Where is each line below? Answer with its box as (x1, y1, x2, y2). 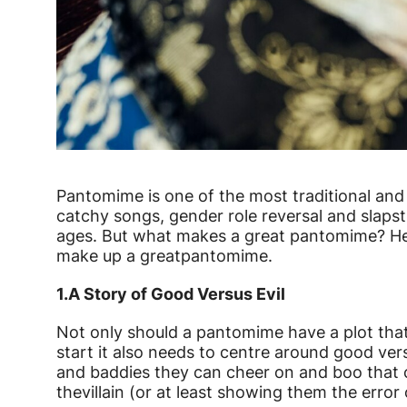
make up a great (56, 246, 181, 266)
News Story (55, 185, 253, 228)
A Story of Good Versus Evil (68, 284, 285, 304)
